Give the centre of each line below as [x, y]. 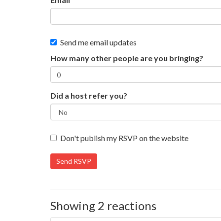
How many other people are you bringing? [127, 58]
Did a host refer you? [89, 95]
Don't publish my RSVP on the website [124, 138]
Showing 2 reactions [103, 205]
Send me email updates [98, 42]
